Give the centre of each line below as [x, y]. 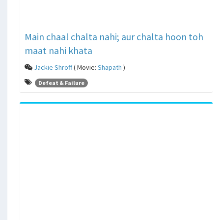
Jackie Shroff [53, 68]
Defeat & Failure [61, 82]
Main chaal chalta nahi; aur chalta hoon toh [114, 37]
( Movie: [85, 68]
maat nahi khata [58, 51]
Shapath [110, 68]
